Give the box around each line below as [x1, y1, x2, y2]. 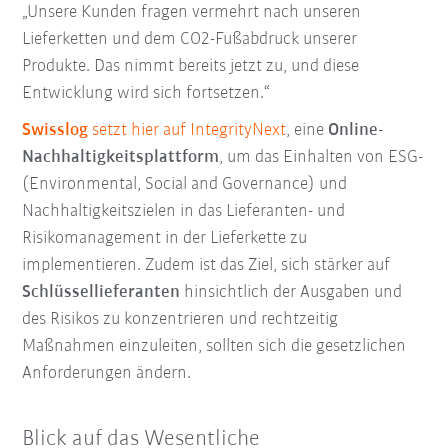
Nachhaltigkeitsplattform [22, 147, 220, 167]
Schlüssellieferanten [22, 282, 181, 302]
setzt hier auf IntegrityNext [88, 120, 287, 140]
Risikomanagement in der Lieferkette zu [22, 228, 308, 248]
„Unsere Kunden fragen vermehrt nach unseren [22, 2, 362, 22]
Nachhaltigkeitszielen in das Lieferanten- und [22, 201, 346, 221]
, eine [286, 120, 329, 140]
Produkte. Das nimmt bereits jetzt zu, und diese [22, 56, 360, 76]
